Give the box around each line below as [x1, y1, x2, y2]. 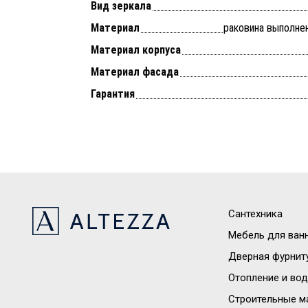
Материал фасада [91, 65, 179, 78]
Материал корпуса [91, 43, 181, 56]
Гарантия [91, 87, 135, 100]
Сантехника [228, 207, 283, 220]
